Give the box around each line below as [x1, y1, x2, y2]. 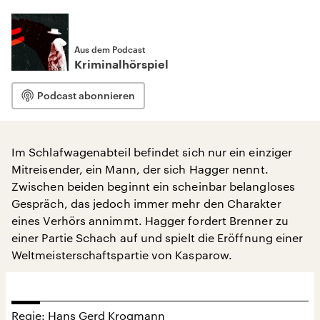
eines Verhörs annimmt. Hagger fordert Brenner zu [11, 214, 289, 227]
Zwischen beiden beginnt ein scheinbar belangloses [11, 179, 295, 193]
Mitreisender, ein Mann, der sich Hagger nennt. [11, 162, 269, 176]
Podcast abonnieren [37, 89, 135, 101]
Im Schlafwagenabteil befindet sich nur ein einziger [11, 145, 293, 159]
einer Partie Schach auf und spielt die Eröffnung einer [11, 231, 304, 244]
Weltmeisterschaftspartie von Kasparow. [11, 248, 233, 261]
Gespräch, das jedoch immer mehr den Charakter [11, 196, 281, 210]
